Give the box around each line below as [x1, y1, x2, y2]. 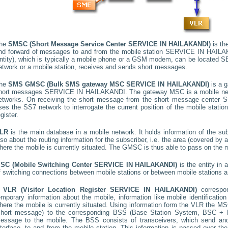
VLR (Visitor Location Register [3, 186, 110, 193]
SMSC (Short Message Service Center [8, 40, 128, 48]
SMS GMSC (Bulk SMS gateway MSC [8, 80, 127, 88]
